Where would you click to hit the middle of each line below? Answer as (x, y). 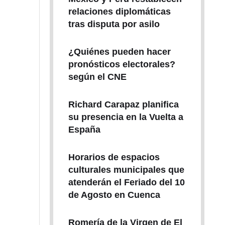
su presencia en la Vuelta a (126, 117)
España (84, 130)
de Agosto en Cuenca (114, 195)
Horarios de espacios (114, 157)
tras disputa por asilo (114, 24)
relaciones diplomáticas (119, 12)
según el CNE (97, 77)
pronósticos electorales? (122, 64)
